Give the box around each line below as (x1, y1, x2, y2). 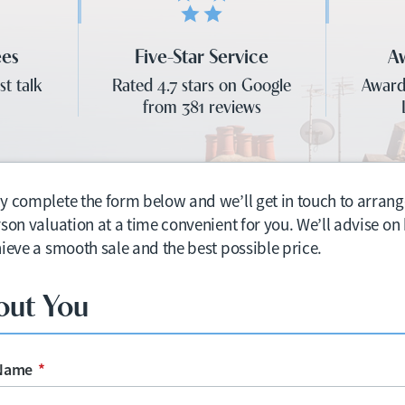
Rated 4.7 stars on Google (112, 71, 292, 96)
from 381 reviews (142, 93, 261, 118)
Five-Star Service (135, 42, 269, 68)
